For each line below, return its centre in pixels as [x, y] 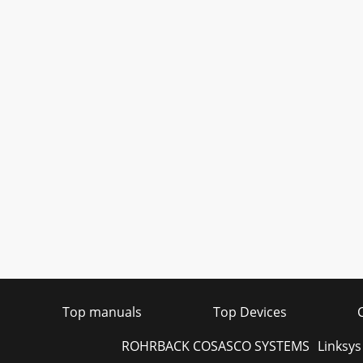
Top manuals [102, 312]
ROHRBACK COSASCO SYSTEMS [215, 346]
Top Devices [250, 312]
